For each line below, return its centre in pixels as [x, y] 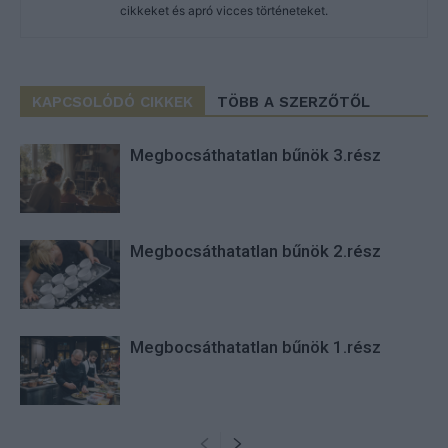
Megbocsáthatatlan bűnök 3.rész [255, 154]
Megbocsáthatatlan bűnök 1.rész [255, 346]
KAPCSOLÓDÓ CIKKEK [112, 101]
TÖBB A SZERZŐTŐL [293, 101]
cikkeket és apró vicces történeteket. [224, 10]
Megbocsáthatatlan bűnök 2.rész [255, 250]
